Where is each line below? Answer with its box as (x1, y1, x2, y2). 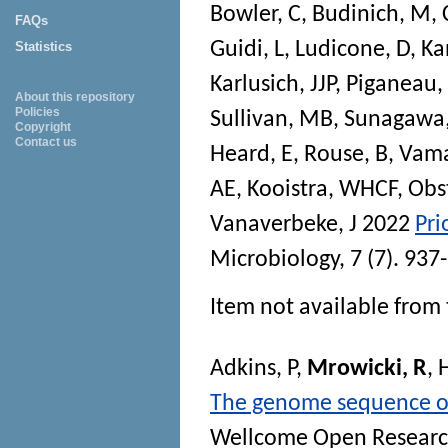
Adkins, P (210, 356, 296, 381)
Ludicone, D (295, 37, 410, 62)
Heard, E (210, 142, 293, 167)
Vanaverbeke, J (210, 212, 357, 237)
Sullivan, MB (210, 107, 333, 132)
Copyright (15, 120, 71, 134)
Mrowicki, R (307, 356, 427, 381)
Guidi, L (210, 37, 284, 62)
